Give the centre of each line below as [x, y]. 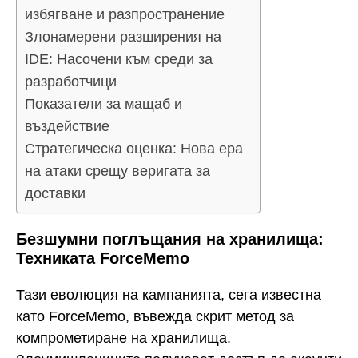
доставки [55, 193]
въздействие [67, 126]
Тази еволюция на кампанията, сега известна [169, 295]
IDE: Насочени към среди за [119, 59]
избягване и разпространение [125, 14]
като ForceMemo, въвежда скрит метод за [155, 317]
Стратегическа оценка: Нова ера [134, 148]
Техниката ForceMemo [103, 258]
